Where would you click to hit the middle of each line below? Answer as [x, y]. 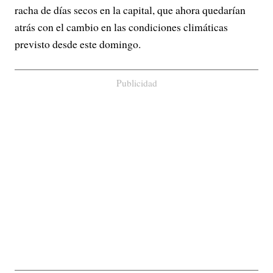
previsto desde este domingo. [78, 44]
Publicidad [136, 83]
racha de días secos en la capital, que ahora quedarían [130, 10]
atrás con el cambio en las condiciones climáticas [121, 27]
